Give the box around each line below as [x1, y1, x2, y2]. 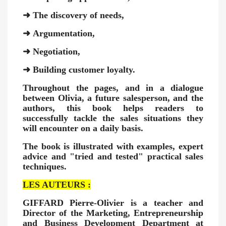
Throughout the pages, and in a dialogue [23, 83, 203, 93]
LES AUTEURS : [23, 180, 91, 190]
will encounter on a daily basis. [23, 123, 143, 133]
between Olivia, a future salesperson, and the [23, 93, 203, 103]
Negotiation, [30, 46, 80, 56]
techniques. [23, 161, 67, 172]
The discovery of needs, [30, 10, 124, 20]
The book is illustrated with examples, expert [23, 141, 203, 151]
